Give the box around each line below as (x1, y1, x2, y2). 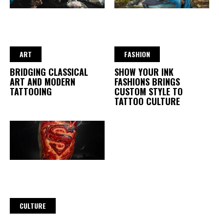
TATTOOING (10, 85, 52, 98)
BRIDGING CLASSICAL (10, 66, 88, 79)
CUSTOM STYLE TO (114, 85, 183, 98)
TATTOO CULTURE (114, 95, 180, 108)
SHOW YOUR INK (114, 66, 174, 79)
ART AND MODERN (10, 75, 75, 88)
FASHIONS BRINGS (114, 75, 180, 88)
